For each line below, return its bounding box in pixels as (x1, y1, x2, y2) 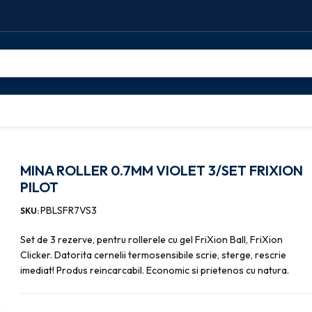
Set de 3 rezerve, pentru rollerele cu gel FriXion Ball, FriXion (20, 233, 283, 246)
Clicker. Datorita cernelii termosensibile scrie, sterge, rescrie (20, 249, 287, 261)
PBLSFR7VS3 (40, 204, 97, 217)
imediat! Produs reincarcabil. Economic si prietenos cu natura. (20, 264, 290, 276)
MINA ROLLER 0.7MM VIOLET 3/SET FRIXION (20, 162, 304, 179)
